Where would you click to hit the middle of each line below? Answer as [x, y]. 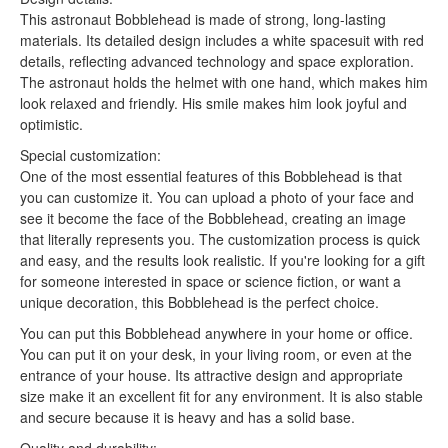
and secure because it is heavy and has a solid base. [187, 417]
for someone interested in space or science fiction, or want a [210, 281]
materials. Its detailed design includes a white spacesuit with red [222, 40]
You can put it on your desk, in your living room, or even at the [216, 354]
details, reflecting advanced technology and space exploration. [217, 61]
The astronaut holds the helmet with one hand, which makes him [224, 82]
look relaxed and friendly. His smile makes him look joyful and [213, 103]
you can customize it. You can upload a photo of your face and [217, 197]
